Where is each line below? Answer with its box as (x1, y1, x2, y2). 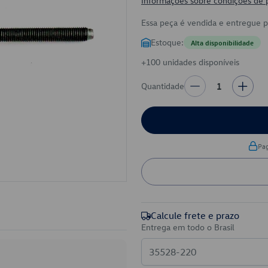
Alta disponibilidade (191, 38, 254, 47)
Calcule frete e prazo (151, 209, 239, 221)
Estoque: (151, 36, 184, 48)
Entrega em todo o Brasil (141, 221, 234, 233)
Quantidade (141, 80, 184, 92)
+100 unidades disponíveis (141, 56, 239, 68)
